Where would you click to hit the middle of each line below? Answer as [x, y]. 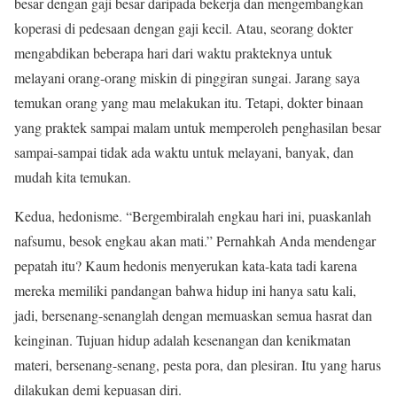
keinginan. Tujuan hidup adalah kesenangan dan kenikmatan [183, 340]
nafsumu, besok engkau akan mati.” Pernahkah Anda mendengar [195, 241]
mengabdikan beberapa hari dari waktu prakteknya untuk [173, 53]
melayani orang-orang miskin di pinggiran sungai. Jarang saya [187, 78]
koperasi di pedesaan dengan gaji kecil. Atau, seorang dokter [183, 28]
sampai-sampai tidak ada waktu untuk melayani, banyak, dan [184, 152]
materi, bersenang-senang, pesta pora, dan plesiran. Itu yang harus [198, 365]
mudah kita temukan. [73, 177]
